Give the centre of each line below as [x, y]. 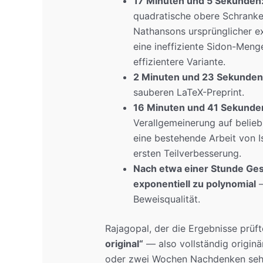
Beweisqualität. [166, 199]
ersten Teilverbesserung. [187, 154]
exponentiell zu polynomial [194, 184]
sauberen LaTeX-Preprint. [188, 92]
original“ [124, 244]
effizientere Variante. [179, 62]
